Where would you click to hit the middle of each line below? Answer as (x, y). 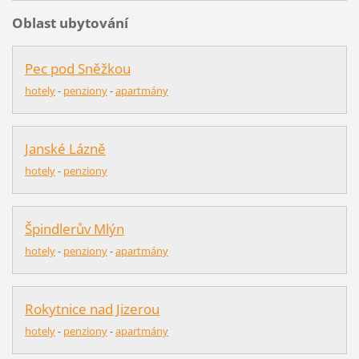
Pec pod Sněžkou (77, 69)
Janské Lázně (65, 149)
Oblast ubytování (70, 23)
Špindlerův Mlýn (74, 229)
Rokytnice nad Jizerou (92, 309)
